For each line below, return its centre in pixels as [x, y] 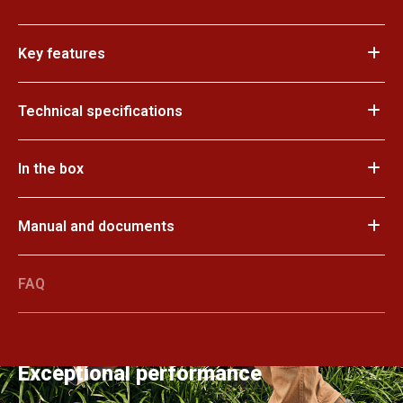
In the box [51, 168]
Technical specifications [100, 111]
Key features [62, 53]
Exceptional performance [140, 374]
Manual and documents [96, 226]
